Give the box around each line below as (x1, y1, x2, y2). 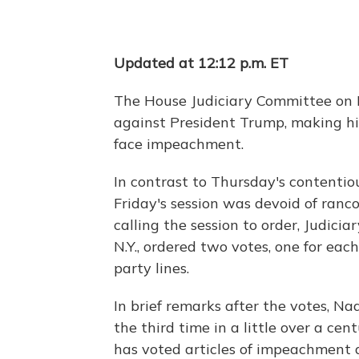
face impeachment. (114, 134, 244, 153)
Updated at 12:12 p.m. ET (114, 53, 288, 72)
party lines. (114, 258, 189, 277)
